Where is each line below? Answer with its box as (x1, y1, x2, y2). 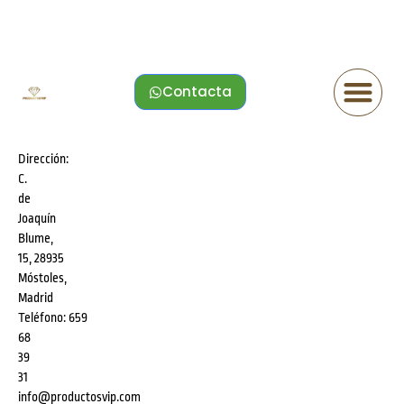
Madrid (18, 289, 53, 305)
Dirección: (18, 151, 69, 166)
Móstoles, (18, 270, 67, 285)
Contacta (162, 82, 233, 101)
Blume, (18, 230, 53, 245)
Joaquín (18, 210, 56, 225)
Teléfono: (18, 309, 66, 325)
